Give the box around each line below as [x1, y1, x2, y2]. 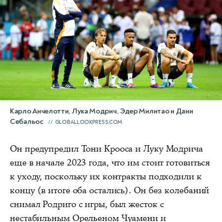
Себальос [10, 116, 44, 126]
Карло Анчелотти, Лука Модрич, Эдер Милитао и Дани [10, 106, 193, 116]
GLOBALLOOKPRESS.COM [55, 118, 122, 125]
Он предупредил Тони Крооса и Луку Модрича [10, 142, 203, 155]
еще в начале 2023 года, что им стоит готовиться [10, 156, 210, 168]
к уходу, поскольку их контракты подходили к [10, 170, 202, 182]
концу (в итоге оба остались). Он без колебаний [10, 184, 210, 196]
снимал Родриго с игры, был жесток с [10, 198, 164, 210]
